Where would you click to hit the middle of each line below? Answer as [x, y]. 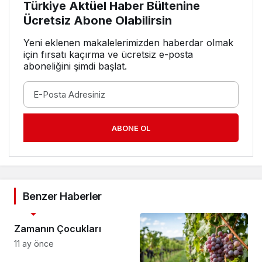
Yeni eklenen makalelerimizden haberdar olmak [128, 42]
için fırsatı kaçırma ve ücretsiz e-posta [108, 54]
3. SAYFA [34, 206]
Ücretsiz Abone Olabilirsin [98, 20]
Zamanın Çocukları [58, 228]
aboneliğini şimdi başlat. [75, 66]
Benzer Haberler [62, 196]
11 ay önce [34, 243]
